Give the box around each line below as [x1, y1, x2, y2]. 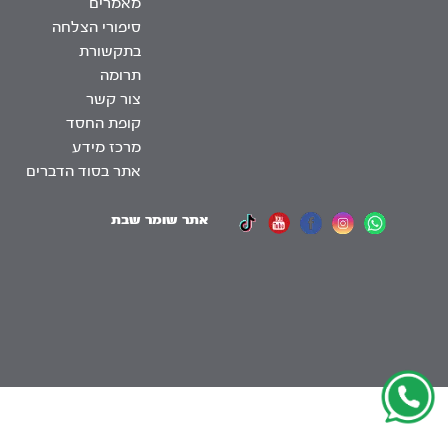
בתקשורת [79, 43, 141, 61]
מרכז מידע [72, 139, 141, 157]
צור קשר [86, 91, 141, 109]
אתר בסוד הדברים [26, 163, 141, 181]
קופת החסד [66, 115, 141, 133]
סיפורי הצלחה [52, 19, 141, 37]
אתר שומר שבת [111, 213, 208, 228]
